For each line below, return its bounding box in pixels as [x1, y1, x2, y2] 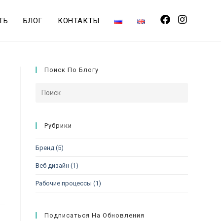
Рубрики [44, 122, 73, 129]
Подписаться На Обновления [44, 212, 145, 219]
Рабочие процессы [36, 180, 92, 187]
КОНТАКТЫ [57, 16, 100, 25]
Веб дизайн [36, 162, 70, 169]
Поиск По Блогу [44, 66, 99, 74]
